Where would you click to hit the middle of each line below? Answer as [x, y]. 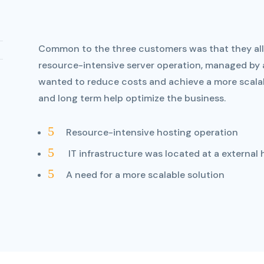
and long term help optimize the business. [132, 98]
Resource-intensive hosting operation [152, 133]
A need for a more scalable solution [145, 175]
